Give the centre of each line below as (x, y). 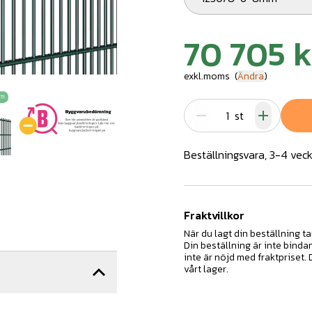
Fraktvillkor (214, 215)
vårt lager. (206, 269)
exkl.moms (207, 76)
